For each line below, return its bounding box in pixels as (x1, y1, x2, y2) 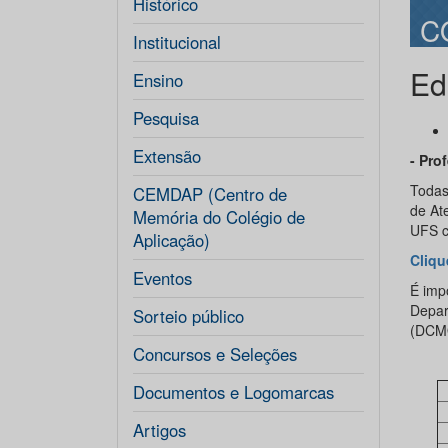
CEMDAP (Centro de (133, 182, 287, 206)
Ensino (133, 68, 183, 92)
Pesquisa (133, 106, 199, 130)
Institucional (133, 30, 221, 54)
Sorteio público (133, 304, 244, 328)
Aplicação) (133, 228, 210, 252)
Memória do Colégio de (133, 205, 305, 229)
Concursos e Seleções (133, 342, 297, 366)
